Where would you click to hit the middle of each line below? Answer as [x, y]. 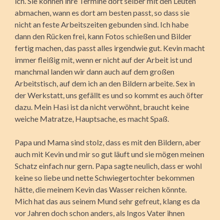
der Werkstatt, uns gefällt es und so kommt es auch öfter [109, 95]
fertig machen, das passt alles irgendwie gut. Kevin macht [110, 48]
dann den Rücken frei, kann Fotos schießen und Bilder [103, 36]
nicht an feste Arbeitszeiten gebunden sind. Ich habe [102, 24]
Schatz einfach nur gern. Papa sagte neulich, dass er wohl [108, 165]
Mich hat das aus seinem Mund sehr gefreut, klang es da [107, 201]
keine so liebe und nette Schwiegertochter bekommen [105, 177]
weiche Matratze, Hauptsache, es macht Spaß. [92, 118]
